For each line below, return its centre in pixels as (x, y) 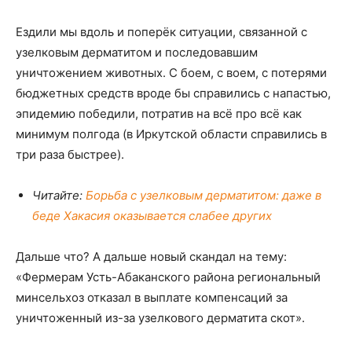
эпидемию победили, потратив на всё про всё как (159, 113)
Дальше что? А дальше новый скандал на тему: (151, 256)
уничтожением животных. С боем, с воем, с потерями (171, 72)
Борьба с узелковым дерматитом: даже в (203, 195)
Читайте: (57, 195)
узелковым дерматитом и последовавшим (137, 52)
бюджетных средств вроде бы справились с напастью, (173, 93)
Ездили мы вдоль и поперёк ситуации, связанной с (161, 31)
